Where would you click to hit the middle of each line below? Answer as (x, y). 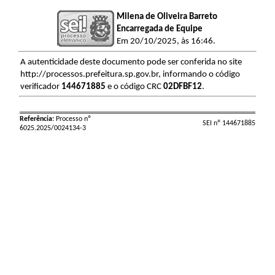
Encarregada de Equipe (160, 29)
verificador (41, 87)
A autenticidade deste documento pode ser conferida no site (131, 62)
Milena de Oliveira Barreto (167, 17)
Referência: (37, 119)
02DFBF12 (182, 87)
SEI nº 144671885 (229, 123)
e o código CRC (134, 87)
